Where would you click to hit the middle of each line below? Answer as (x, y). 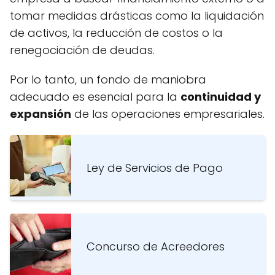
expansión (41, 114)
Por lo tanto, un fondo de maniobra (108, 80)
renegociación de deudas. (82, 50)
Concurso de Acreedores (156, 246)
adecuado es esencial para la (95, 97)
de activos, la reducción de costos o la (116, 33)
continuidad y (221, 97)
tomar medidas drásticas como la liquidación (137, 16)
